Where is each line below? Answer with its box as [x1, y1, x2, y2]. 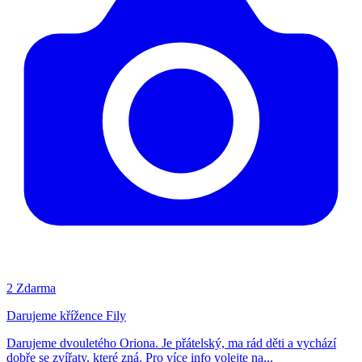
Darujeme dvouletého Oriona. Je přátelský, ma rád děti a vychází [6, 335, 336, 350]
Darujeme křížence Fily [6, 308, 126, 322]
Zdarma [16, 280, 56, 295]
